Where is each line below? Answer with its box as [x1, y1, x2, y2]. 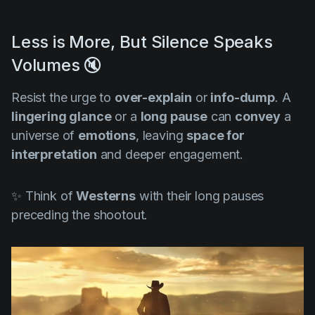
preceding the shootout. [11, 207, 148, 223]
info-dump [210, 90, 275, 105]
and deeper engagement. [96, 147, 244, 162]
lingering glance [11, 109, 112, 124]
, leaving [135, 128, 187, 143]
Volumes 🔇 [11, 55, 102, 76]
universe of [11, 128, 79, 143]
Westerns [76, 188, 136, 204]
